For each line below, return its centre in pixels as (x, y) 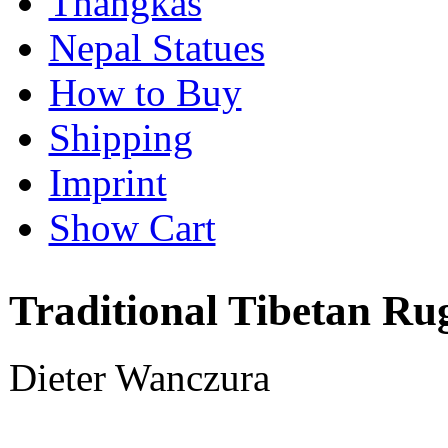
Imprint (107, 182)
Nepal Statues (156, 47)
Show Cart (132, 227)
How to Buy (145, 92)
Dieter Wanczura (139, 377)
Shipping (120, 137)
